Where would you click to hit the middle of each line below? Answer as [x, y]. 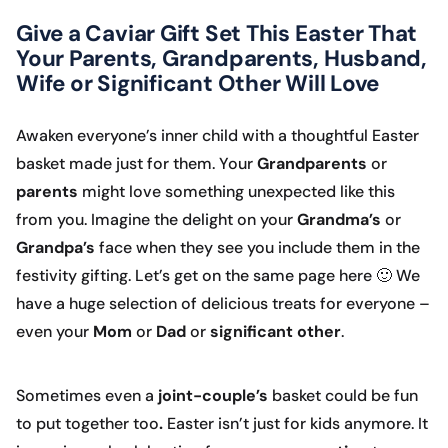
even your [54, 332]
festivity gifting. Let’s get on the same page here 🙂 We [218, 276]
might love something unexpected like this [236, 192]
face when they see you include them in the [259, 248]
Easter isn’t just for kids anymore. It [297, 424]
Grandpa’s [57, 248]
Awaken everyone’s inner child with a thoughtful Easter [217, 136]
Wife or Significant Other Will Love [198, 84]
